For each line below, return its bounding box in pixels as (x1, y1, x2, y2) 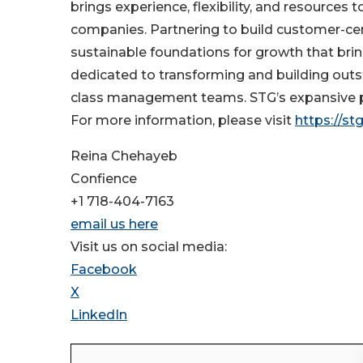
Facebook (70, 262, 137, 277)
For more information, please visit (70, 113, 295, 128)
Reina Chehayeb (70, 148, 177, 164)
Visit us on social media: (70, 239, 227, 254)
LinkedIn (70, 307, 127, 322)
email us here (70, 216, 158, 232)
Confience (70, 171, 137, 186)
